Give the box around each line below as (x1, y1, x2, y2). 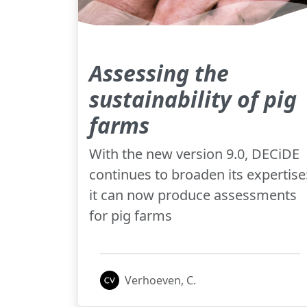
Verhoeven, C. (125, 272, 196, 288)
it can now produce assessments (89, 185, 297, 204)
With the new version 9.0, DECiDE (89, 144, 299, 163)
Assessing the (89, 58, 229, 88)
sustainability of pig (89, 84, 297, 114)
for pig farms (89, 206, 172, 225)
